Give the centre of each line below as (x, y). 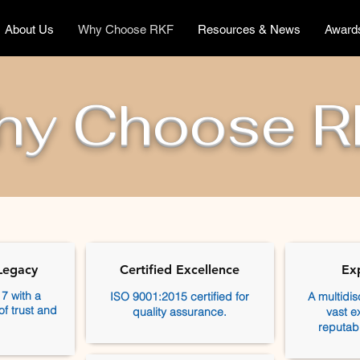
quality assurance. (180, 312)
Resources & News (249, 29)
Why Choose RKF (125, 29)
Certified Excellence (180, 270)
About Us (29, 29)
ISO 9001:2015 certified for (180, 297)
